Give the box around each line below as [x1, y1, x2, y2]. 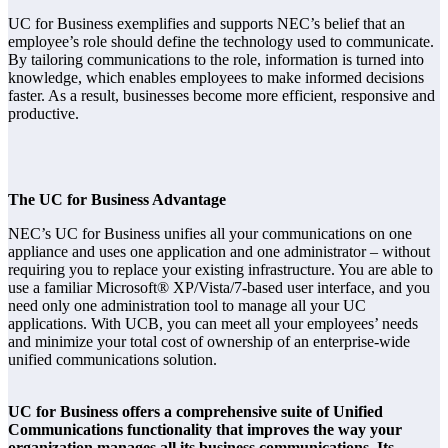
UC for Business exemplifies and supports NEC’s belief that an [8, 15, 405, 33]
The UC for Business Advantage [8, 191, 226, 209]
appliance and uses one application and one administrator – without [8, 243, 430, 261]
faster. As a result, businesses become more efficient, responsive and [8, 87, 435, 105]
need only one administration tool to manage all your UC [8, 297, 366, 315]
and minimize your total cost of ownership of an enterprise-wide [8, 333, 410, 351]
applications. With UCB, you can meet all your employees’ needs [8, 315, 418, 333]
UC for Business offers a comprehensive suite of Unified [8, 403, 383, 421]
